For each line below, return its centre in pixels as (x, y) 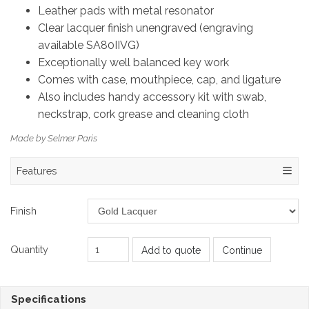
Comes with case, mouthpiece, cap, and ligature (159, 79)
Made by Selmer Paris (54, 138)
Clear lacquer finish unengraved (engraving (146, 28)
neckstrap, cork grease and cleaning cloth (143, 114)
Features (37, 170)
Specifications (49, 299)
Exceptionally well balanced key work (133, 62)
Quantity (29, 249)
